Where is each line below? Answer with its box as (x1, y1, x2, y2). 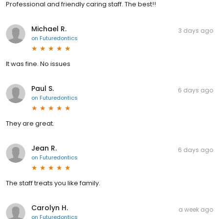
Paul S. (31, 83, 54, 93)
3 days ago (178, 26, 213, 35)
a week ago (178, 205, 213, 214)
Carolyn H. (31, 202, 68, 213)
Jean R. (31, 143, 57, 153)
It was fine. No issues (6, 59, 70, 68)
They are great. (6, 118, 54, 128)
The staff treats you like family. (6, 178, 100, 188)
